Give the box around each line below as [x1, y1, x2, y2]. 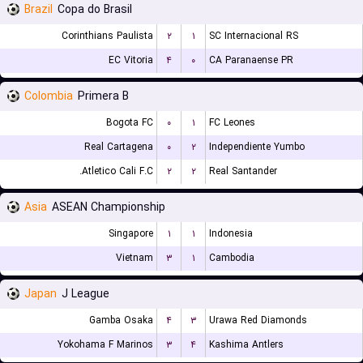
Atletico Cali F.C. [82, 164, 153, 179]
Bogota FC [106, 115, 153, 130]
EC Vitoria [109, 53, 153, 68]
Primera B [78, 88, 129, 105]
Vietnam [116, 250, 153, 266]
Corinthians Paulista [62, 28, 153, 44]
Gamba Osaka [89, 313, 153, 328]
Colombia [24, 88, 73, 105]
